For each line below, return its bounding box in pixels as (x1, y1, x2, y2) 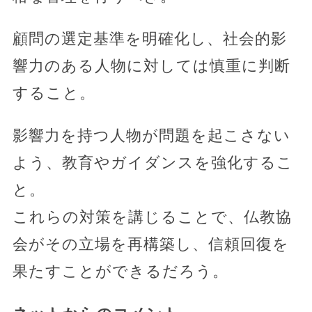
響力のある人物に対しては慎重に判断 (12, 56, 290, 75)
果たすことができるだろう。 (12, 262, 228, 280)
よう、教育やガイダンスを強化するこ (12, 153, 293, 171)
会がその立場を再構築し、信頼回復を (12, 235, 289, 253)
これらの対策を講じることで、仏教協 (12, 208, 292, 226)
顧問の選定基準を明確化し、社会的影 (12, 29, 287, 47)
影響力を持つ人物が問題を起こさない (12, 126, 290, 144)
